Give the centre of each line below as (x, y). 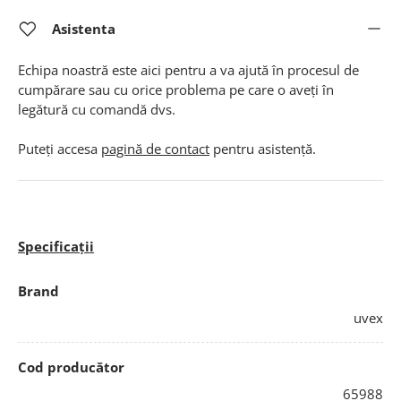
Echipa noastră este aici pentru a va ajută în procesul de (188, 69)
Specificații (56, 247)
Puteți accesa (60, 148)
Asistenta (84, 28)
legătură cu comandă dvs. (97, 109)
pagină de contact (155, 148)
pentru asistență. (263, 148)
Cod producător (71, 367)
